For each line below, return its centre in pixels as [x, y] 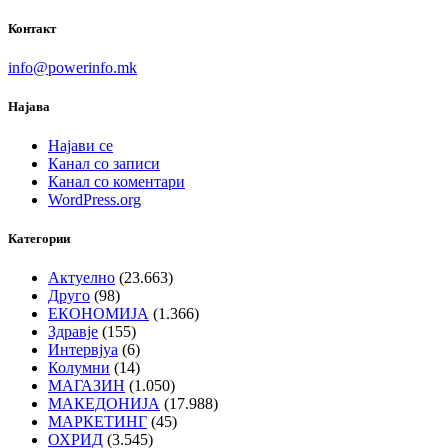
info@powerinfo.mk [72, 67]
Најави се [80, 146]
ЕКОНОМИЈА [98, 314]
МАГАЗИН [86, 386]
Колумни [79, 368]
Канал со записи [104, 164]
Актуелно [81, 278]
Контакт [32, 28]
